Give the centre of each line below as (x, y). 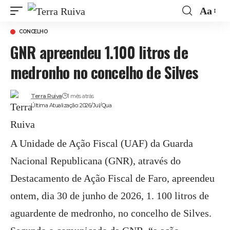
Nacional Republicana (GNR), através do (95, 161)
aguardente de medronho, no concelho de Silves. (111, 213)
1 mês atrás (81, 96)
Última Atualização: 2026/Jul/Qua (71, 105)
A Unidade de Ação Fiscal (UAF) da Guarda (102, 143)
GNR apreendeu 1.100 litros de (99, 52)
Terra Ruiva (46, 96)
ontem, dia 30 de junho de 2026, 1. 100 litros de (110, 196)
